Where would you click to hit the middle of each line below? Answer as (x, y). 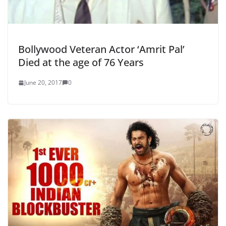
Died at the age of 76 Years (81, 63)
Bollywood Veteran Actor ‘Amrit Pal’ (101, 49)
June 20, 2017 (43, 83)
